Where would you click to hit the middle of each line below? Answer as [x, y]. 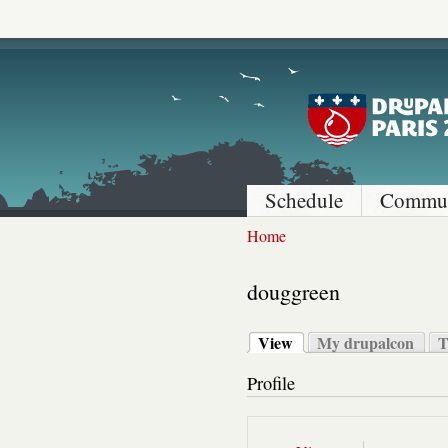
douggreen [293, 291]
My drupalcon [365, 342]
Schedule [304, 200]
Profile [271, 383]
